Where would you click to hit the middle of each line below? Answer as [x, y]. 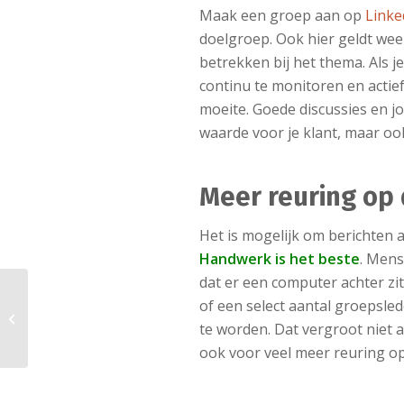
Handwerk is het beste [280, 258]
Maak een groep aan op [283, 15]
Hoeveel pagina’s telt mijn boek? [119, 317]
